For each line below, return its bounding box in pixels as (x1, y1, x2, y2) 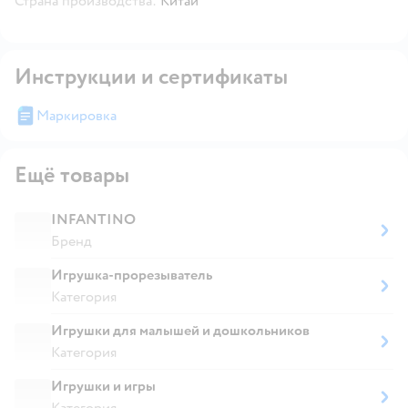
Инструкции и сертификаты (15, 62, 288, 91)
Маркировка (36, 106, 117, 125)
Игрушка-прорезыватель (51, 265, 212, 284)
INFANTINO (51, 209, 136, 229)
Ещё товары (15, 160, 129, 189)
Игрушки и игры (51, 376, 156, 395)
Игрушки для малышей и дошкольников (51, 321, 310, 340)
